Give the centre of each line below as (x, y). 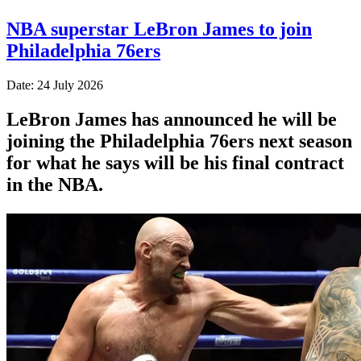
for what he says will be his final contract (175, 162)
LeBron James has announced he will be (172, 119)
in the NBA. (55, 184)
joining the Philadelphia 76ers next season (179, 141)
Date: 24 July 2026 (55, 85)
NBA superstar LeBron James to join (159, 29)
